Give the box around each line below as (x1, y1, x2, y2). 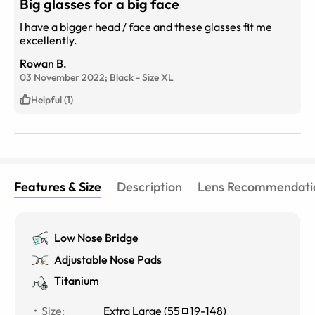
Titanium (54, 274, 100, 288)
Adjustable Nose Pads (54, 252, 162, 266)
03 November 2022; (20, 70, 110, 84)
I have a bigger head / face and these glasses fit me (20, 19, 272, 34)
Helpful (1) (31, 93, 73, 106)
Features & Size (14, 178, 101, 195)
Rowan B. (20, 56, 67, 70)
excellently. (20, 32, 77, 47)
